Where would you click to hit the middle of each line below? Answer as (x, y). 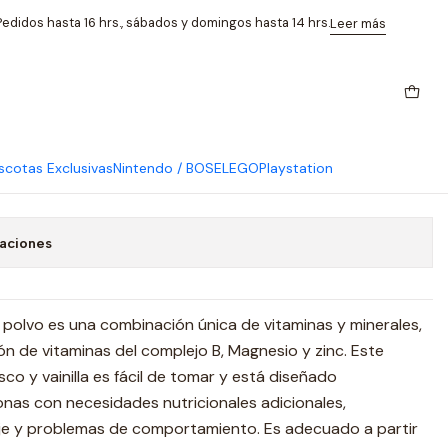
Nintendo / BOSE (167, 168)
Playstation (296, 168)
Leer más (358, 23)
